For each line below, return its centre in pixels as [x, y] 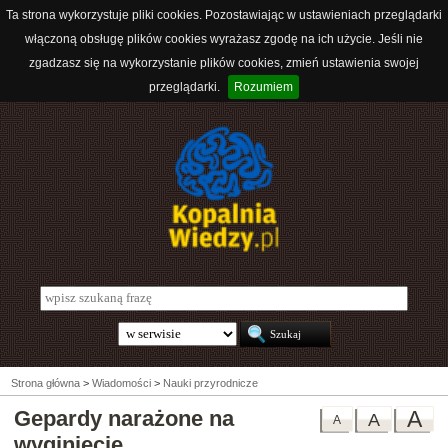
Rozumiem [263, 87]
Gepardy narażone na [124, 419]
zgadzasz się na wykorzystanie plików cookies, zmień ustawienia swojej [224, 63]
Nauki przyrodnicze [210, 383]
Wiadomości [121, 383]
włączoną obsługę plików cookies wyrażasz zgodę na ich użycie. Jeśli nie [224, 39]
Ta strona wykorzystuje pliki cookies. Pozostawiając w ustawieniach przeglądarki [224, 15]
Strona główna [45, 383]
